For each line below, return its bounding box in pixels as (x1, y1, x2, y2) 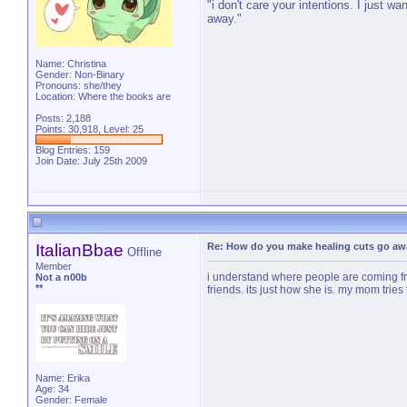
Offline (127, 245, 162, 259)
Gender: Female (35, 394, 107, 405)
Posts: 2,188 (35, 113, 91, 124)
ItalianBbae (35, 241, 124, 260)
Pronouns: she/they (35, 80, 122, 91)
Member (35, 261, 72, 272)
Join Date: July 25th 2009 (35, 155, 147, 166)
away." (207, 12, 242, 25)
